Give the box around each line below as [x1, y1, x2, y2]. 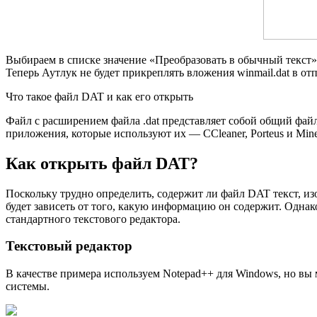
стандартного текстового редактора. [6, 212, 180, 225]
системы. [6, 280, 50, 293]
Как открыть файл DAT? [6, 154, 198, 173]
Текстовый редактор [6, 238, 132, 254]
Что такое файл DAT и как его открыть [6, 90, 193, 103]
